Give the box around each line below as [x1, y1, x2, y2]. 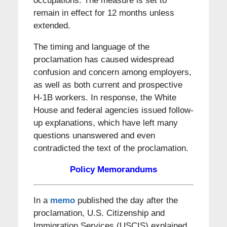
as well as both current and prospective [33, 80, 182, 90]
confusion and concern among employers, [33, 67, 192, 77]
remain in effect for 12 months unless [33, 8, 174, 18]
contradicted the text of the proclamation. [33, 143, 188, 153]
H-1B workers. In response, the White [33, 92, 176, 102]
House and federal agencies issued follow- [33, 105, 194, 115]
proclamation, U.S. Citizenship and [33, 208, 165, 218]
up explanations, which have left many [33, 118, 178, 128]
